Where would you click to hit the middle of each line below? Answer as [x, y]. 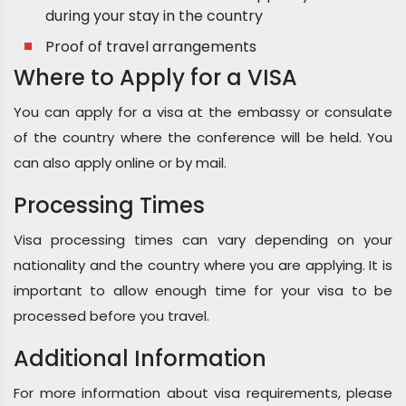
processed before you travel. [111, 316]
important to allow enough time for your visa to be [203, 290]
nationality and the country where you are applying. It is [203, 265]
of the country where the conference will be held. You [203, 137]
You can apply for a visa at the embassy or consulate [203, 112]
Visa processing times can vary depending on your [203, 240]
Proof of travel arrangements [151, 47]
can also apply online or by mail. [120, 163]
